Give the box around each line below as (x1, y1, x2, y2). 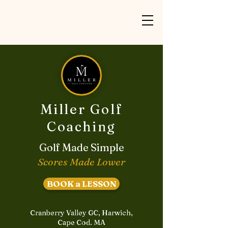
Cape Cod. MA (57, 218, 105, 227)
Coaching (47, 119, 116, 135)
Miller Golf (40, 101, 123, 118)
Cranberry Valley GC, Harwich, (30, 208, 133, 217)
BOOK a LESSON (46, 179, 117, 189)
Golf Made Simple (39, 141, 124, 154)
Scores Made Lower (38, 155, 125, 168)
